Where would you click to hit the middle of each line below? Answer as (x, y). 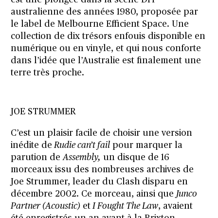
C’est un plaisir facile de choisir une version (102, 133)
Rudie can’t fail (81, 145)
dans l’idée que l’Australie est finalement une (106, 61)
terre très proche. (48, 73)
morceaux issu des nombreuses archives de (102, 170)
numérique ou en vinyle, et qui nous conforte (106, 48)
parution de (37, 157)
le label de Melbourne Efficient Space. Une (100, 24)
